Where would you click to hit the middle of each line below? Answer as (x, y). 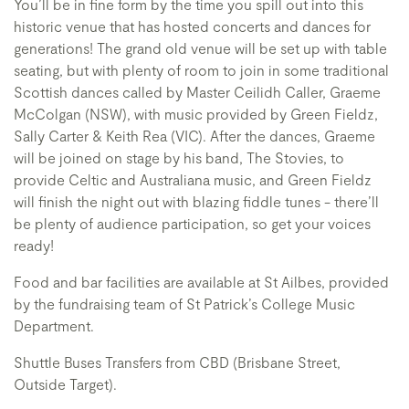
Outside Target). (65, 384)
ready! (34, 245)
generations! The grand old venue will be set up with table (200, 48)
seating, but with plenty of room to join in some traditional (201, 70)
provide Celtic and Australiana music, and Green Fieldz (193, 179)
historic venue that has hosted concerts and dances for (192, 26)
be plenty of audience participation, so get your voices (192, 223)
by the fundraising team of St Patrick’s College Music (184, 304)
